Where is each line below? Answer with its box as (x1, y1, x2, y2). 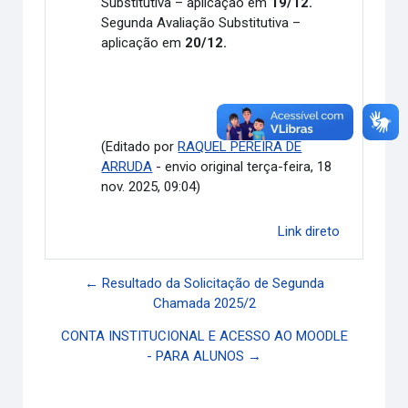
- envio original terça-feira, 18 (152, 158, 332, 175)
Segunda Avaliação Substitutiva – (101, 14, 301, 31)
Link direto (277, 222, 340, 240)
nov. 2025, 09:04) (101, 178, 201, 195)
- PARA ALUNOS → (147, 347, 261, 364)
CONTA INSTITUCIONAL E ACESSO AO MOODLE (60, 327, 348, 344)
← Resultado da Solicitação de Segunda (84, 274, 324, 291)
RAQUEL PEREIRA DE (178, 138, 302, 155)
